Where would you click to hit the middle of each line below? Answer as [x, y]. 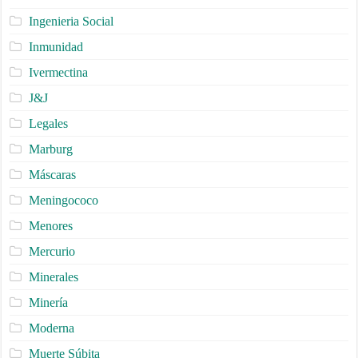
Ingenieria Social [71, 22]
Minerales [53, 277]
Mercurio [52, 252]
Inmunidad [56, 47]
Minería [48, 303]
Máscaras [52, 175]
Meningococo [63, 201]
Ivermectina [58, 73]
